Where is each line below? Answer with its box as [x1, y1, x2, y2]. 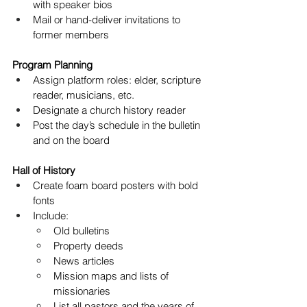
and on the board [33, 134, 110, 147]
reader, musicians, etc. [33, 88, 134, 102]
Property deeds [53, 239, 123, 253]
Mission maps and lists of [53, 269, 171, 283]
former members [33, 28, 109, 42]
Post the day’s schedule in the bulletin [33, 119, 203, 132]
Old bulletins [53, 224, 110, 238]
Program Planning [12, 58, 93, 72]
